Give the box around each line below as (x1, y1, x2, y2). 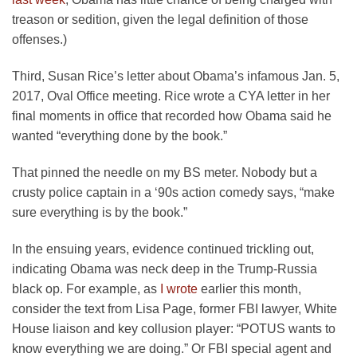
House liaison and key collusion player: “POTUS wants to (12, 321, 335, 335)
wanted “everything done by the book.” (12, 129, 227, 143)
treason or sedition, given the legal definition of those (12, 13, 308, 27)
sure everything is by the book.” (12, 206, 187, 220)
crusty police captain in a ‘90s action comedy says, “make (12, 186, 335, 200)
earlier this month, (198, 281, 301, 296)
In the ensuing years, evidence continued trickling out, (12, 241, 314, 256)
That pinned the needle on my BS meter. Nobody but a (12, 166, 317, 180)
